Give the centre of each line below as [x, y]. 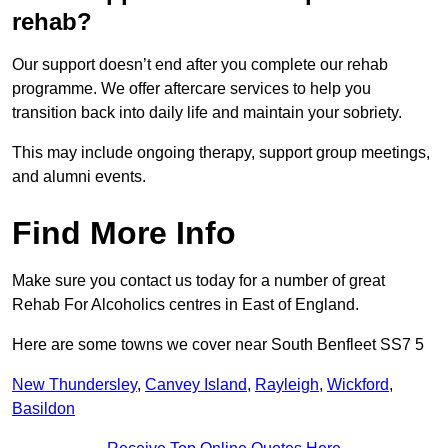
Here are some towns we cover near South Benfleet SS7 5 [218, 345]
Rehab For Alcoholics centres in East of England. [185, 305]
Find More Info [124, 233]
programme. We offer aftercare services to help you [191, 89]
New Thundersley [74, 385]
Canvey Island [196, 385]
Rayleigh [287, 385]
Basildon [43, 409]
